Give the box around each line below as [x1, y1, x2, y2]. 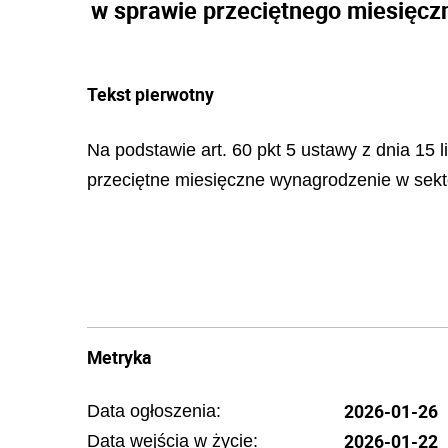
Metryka [87, 345, 151, 369]
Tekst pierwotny [87, 82, 214, 106]
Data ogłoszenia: [87, 401, 221, 421]
